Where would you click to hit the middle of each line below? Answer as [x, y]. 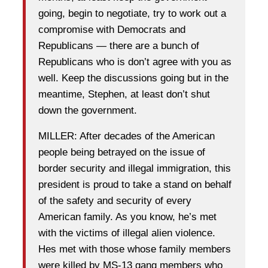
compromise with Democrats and [112, 29]
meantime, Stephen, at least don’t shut [124, 94]
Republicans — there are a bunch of [119, 45]
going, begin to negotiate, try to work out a [132, 13]
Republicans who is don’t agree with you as [135, 62]
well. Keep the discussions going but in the [133, 78]
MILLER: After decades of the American [127, 136]
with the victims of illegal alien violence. [127, 233]
